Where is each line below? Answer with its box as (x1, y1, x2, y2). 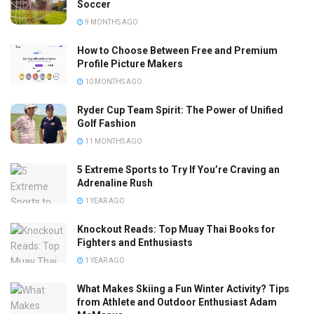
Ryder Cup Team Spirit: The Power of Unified (77, 104, 283, 116)
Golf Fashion (77, 118, 136, 130)
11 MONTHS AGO (83, 137, 142, 146)
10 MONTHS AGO (83, 78, 142, 86)
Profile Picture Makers (77, 58, 183, 70)
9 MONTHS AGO (83, 18, 138, 27)
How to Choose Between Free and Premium (77, 45, 278, 57)
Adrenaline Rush (77, 177, 153, 189)
